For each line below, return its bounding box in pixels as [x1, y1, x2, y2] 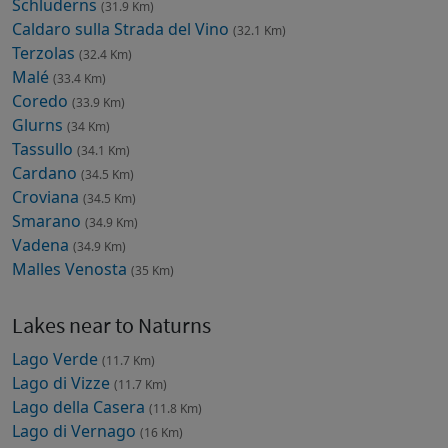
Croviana [12, 185, 83, 208]
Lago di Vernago [12, 419, 140, 442]
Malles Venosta [12, 257, 131, 280]
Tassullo [12, 137, 77, 160]
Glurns [12, 113, 67, 136]
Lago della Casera [12, 395, 149, 418]
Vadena [12, 233, 73, 256]
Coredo [12, 89, 72, 112]
